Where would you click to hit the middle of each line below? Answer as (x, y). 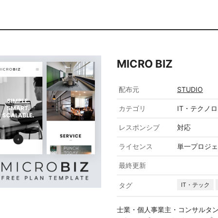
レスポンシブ (139, 127)
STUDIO (190, 89)
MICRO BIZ (145, 64)
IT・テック (195, 185)
